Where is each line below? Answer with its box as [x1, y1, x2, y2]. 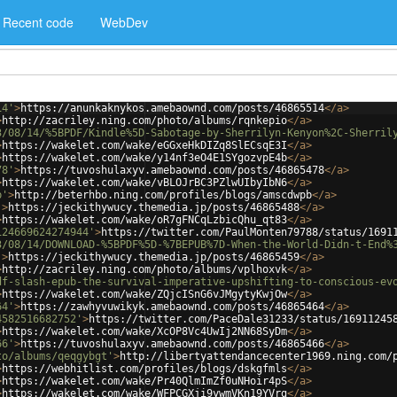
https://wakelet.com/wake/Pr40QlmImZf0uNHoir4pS [2, 375, 287, 387]
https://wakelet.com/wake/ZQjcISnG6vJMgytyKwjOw [2, 288, 287, 300]
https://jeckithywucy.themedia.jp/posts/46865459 [8, 251, 300, 263]
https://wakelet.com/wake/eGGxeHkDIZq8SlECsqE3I [2, 139, 287, 152]
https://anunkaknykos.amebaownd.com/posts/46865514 [20, 102, 324, 114]
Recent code [3, 13, 74, 31]
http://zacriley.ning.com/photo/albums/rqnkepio [2, 114, 287, 127]
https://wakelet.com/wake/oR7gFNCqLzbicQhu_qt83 [2, 214, 287, 226]
